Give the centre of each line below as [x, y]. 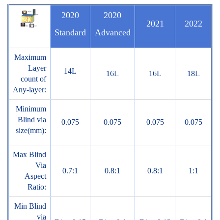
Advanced [112, 33]
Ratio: [37, 187]
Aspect [35, 176]
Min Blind [30, 206]
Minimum [31, 109]
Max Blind [29, 155]
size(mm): [31, 131]
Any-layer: [29, 90]
